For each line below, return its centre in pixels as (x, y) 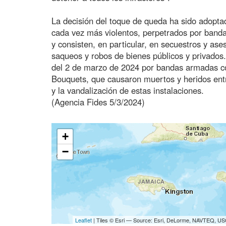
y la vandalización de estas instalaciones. (128, 90)
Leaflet (83, 220)
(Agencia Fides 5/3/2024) (98, 102)
